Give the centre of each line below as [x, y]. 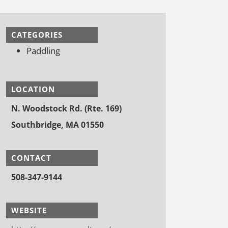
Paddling [43, 51]
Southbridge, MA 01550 [58, 125]
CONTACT [31, 158]
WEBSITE [29, 210]
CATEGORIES [37, 35]
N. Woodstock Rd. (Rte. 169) [66, 108]
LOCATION [33, 89]
